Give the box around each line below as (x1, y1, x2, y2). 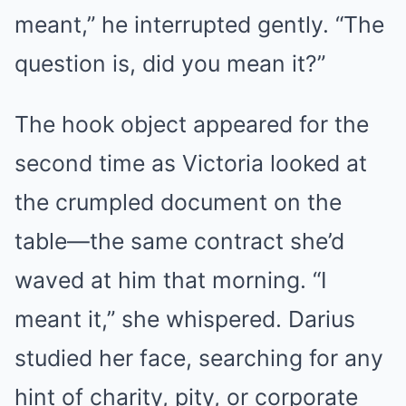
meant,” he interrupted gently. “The (14, 11, 384, 39)
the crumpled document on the (14, 188, 342, 217)
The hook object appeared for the (14, 111, 369, 139)
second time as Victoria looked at (14, 150, 367, 178)
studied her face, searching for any (14, 344, 383, 372)
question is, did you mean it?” (14, 50, 325, 78)
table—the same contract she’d (14, 227, 344, 256)
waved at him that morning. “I (14, 266, 327, 295)
